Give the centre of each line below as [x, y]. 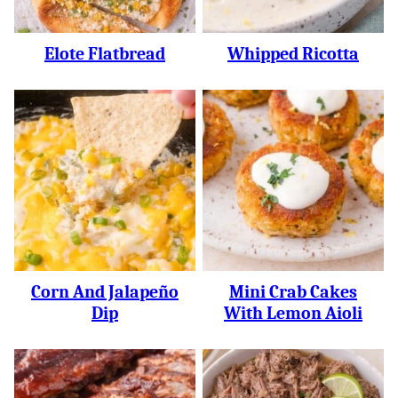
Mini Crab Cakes [293, 292]
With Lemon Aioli [293, 313]
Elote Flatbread [105, 54]
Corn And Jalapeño [105, 292]
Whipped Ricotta [293, 54]
